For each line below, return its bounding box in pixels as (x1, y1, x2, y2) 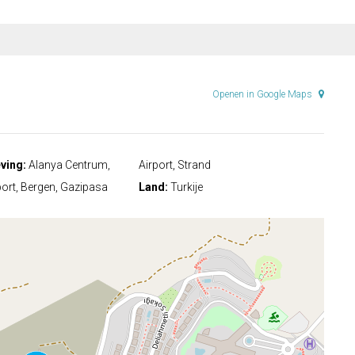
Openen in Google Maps (212, 89, 315, 101)
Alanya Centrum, (26, 158, 110, 172)
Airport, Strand (139, 158, 211, 172)
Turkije (168, 181, 203, 194)
